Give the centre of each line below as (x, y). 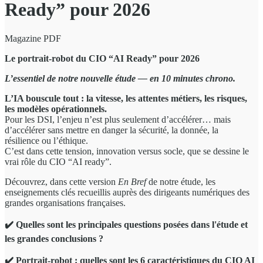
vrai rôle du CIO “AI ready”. (59, 161)
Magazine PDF (33, 38)
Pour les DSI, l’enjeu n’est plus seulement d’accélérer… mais (118, 119)
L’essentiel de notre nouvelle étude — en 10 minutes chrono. (120, 78)
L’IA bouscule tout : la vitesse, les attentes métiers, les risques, (126, 98)
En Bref (132, 181)
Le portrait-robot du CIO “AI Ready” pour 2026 (102, 58)
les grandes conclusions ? (55, 238)
